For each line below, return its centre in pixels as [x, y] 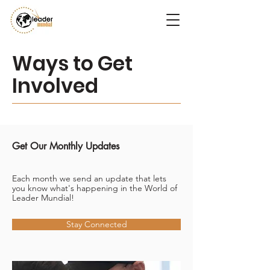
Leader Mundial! [43, 198]
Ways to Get [72, 64]
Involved [55, 86]
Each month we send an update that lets [89, 178]
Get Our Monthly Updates [66, 146]
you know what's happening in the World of [95, 188]
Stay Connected [96, 224]
